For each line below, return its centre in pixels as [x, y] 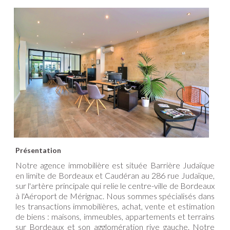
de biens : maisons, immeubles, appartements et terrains [115, 217]
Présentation [38, 150]
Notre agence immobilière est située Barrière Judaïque [115, 165]
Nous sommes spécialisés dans [160, 196]
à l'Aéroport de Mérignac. [60, 196]
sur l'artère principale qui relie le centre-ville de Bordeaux [115, 186]
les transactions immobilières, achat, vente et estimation [115, 206]
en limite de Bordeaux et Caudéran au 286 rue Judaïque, [115, 176]
